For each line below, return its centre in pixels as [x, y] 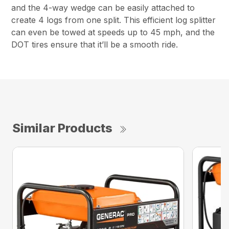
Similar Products [62, 128]
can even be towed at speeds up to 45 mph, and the [113, 32]
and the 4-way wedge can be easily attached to [103, 7]
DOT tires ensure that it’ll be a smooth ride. [95, 44]
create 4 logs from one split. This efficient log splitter [114, 20]
